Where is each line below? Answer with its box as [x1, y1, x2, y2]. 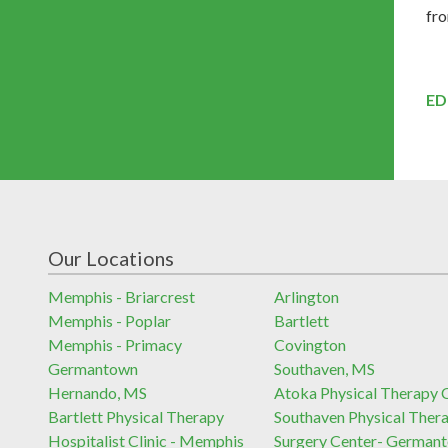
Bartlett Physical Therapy [48, 406, 224, 426]
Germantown [48, 358, 138, 378]
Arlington [274, 286, 340, 306]
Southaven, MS [274, 358, 376, 378]
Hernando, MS [48, 382, 147, 402]
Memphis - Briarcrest [48, 286, 195, 306]
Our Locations [48, 245, 174, 270]
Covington [274, 334, 347, 354]
